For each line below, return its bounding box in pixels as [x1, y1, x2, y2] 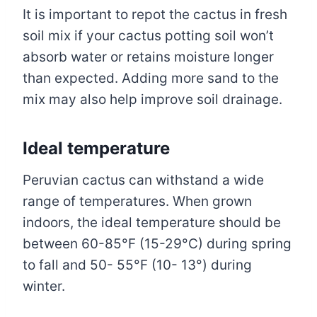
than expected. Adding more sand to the [23, 70, 279, 87]
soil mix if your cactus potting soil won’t [23, 28, 274, 45]
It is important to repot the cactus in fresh [23, 6, 287, 23]
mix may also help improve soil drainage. [23, 91, 282, 108]
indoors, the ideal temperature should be [23, 214, 281, 231]
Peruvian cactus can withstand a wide [23, 172, 264, 189]
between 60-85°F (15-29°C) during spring [23, 236, 292, 253]
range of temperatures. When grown [23, 193, 252, 210]
